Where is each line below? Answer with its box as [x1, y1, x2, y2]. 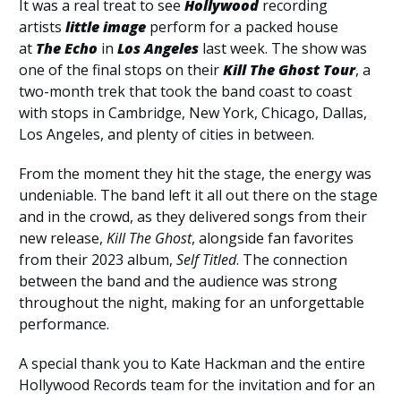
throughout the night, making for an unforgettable [19, 293, 364, 313]
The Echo [36, 38, 98, 59]
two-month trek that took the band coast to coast [19, 81, 352, 102]
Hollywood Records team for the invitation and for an [19, 375, 375, 396]
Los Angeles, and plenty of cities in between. [19, 124, 314, 145]
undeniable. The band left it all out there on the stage [19, 185, 378, 206]
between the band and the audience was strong [19, 271, 337, 292]
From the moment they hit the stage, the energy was [19, 164, 371, 184]
